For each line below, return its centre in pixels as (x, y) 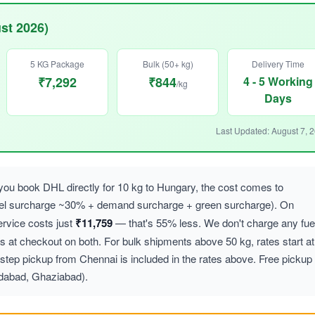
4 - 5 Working (278, 81)
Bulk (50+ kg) (168, 63)
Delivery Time (278, 63)
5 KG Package (57, 63)
